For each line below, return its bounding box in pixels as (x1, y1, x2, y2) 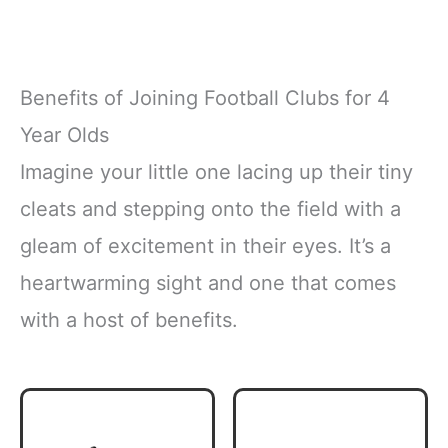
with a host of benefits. (20, 308, 238, 333)
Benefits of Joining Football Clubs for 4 (20, 86, 390, 111)
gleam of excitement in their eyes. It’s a (20, 234, 391, 259)
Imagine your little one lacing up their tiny (20, 160, 413, 185)
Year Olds (20, 123, 109, 148)
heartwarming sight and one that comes (20, 271, 396, 296)
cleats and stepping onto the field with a (20, 197, 401, 222)
